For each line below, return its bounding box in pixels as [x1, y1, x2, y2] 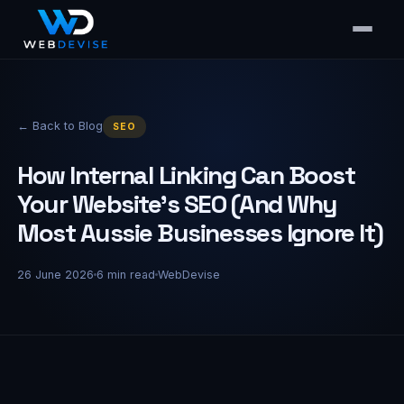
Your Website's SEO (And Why [17, 188, 337, 220]
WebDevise [158, 268, 221, 281]
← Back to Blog [17, 119, 104, 133]
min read [104, 268, 156, 281]
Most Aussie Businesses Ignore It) [17, 216, 383, 249]
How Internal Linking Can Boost [17, 159, 355, 191]
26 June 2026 [17, 268, 95, 281]
